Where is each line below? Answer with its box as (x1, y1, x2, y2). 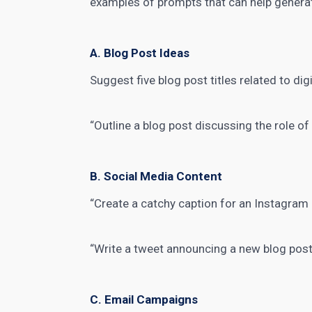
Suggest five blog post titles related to (90, 73, 294, 87)
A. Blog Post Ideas (90, 46, 190, 60)
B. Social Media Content (90, 169, 223, 183)
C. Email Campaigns (90, 292, 198, 306)
